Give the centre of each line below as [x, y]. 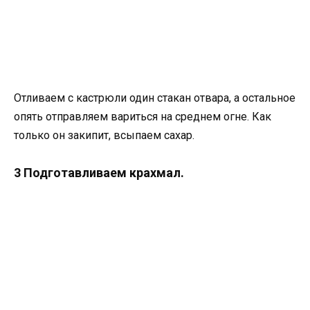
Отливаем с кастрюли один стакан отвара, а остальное [155, 98]
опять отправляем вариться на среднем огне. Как [143, 117]
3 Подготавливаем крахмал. [99, 172]
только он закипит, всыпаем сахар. [104, 136]
